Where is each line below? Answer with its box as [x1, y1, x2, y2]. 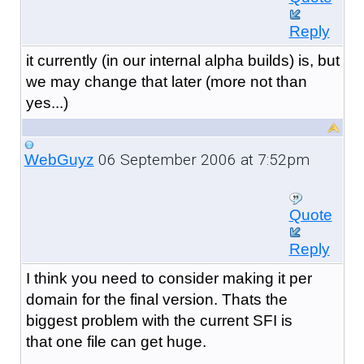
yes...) [25, 93, 68, 111]
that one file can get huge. [25, 332, 206, 350]
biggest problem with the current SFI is [25, 311, 292, 329]
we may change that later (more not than [25, 72, 307, 90]
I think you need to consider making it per [25, 269, 312, 287]
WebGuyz [24, 150, 94, 168]
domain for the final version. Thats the [25, 290, 288, 308]
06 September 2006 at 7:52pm [93, 149, 310, 169]
